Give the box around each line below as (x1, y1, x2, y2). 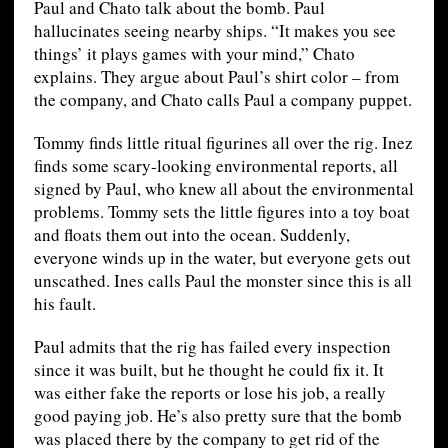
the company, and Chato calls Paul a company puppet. (33, 88, 412, 112)
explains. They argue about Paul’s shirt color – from (33, 65, 399, 89)
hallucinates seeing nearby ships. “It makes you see (33, 19, 396, 43)
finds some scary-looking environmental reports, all (33, 154, 398, 178)
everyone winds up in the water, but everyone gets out (33, 246, 411, 270)
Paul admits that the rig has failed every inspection (33, 335, 391, 359)
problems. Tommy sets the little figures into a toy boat (33, 200, 410, 224)
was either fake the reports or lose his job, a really (33, 381, 386, 405)
